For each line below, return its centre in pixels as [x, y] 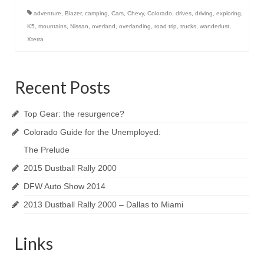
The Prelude [47, 150]
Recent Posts [62, 88]
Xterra [35, 39]
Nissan [79, 27]
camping [96, 14]
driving [204, 14]
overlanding [135, 27]
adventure [47, 14]
